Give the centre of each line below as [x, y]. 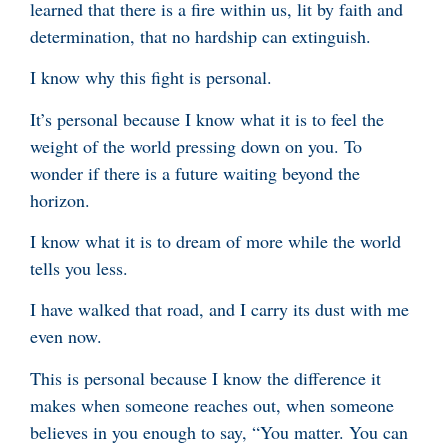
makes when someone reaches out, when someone [212, 404]
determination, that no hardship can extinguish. [200, 35]
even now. [66, 336]
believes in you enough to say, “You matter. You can [219, 431]
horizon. [60, 199]
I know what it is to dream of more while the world [215, 240]
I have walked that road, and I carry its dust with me [219, 309]
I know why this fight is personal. [154, 77]
